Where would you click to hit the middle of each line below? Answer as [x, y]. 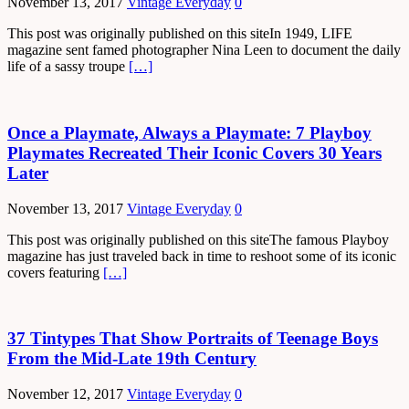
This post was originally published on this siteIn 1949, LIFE [180, 34]
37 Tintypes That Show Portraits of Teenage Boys [193, 339]
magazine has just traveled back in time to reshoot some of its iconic [202, 256]
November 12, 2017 [65, 394]
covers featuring [55, 272]
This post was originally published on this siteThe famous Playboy [198, 239]
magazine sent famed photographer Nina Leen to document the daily [204, 50]
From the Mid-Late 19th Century [132, 359]
